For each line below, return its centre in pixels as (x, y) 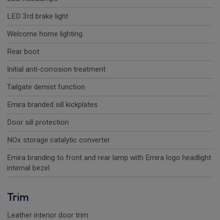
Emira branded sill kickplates (52, 105)
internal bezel (28, 168)
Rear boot (23, 52)
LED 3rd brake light (38, 16)
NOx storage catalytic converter (58, 140)
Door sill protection (38, 123)
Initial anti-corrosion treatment (56, 69)
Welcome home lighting (45, 34)
